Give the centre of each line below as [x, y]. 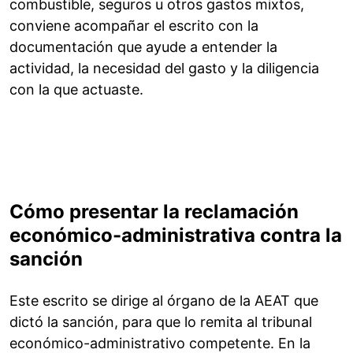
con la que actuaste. [76, 90]
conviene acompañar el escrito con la [134, 26]
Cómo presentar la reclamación [154, 212]
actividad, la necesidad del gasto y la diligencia [164, 69]
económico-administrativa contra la [176, 236]
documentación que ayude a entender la [143, 47]
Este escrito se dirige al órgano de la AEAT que [164, 301]
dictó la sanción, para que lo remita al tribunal [161, 322]
